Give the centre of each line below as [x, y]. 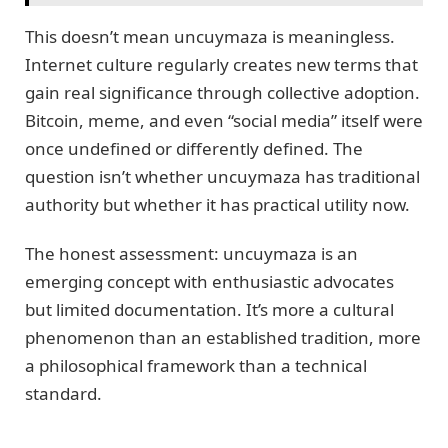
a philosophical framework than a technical [196, 365]
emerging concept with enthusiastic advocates [209, 281]
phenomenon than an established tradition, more [223, 337]
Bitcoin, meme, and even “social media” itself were [224, 121]
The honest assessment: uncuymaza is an [191, 253]
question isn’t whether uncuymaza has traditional [222, 177]
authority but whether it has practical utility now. [217, 205]
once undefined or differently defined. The [194, 149]
